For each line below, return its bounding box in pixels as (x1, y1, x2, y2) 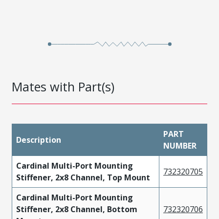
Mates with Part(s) (12, 78, 114, 95)
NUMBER (163, 140, 197, 151)
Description (16, 134, 61, 145)
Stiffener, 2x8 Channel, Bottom (16, 203, 137, 215)
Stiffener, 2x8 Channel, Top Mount (16, 172, 150, 183)
